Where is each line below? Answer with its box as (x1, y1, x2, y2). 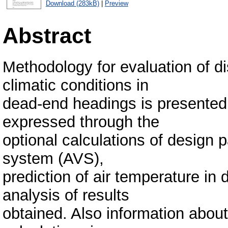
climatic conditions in (3, 76, 149, 94)
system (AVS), (3, 149, 104, 167)
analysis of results (3, 186, 129, 204)
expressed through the (3, 112, 159, 131)
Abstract (3, 23, 91, 48)
